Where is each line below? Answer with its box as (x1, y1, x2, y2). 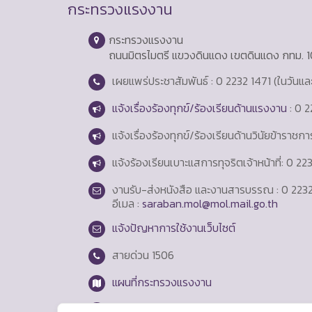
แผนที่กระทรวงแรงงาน (111, 273, 212, 290)
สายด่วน (111, 246, 152, 263)
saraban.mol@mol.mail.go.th (141, 194, 278, 212)
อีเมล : (111, 194, 142, 212)
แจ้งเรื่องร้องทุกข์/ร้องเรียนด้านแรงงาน (111, 99, 287, 116)
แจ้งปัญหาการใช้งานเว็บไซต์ (111, 219, 235, 236)
